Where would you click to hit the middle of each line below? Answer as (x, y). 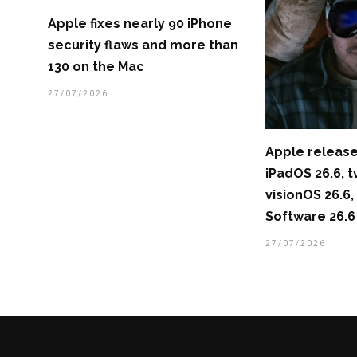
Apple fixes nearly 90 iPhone (140, 24)
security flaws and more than (143, 45)
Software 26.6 (310, 217)
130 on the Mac (96, 67)
